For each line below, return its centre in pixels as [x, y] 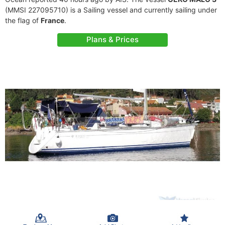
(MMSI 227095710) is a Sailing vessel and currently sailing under [111, 10]
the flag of [23, 20]
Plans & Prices [113, 39]
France [52, 20]
